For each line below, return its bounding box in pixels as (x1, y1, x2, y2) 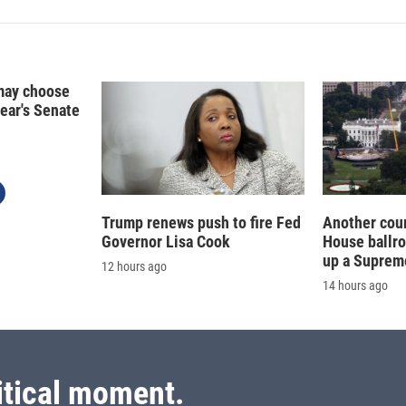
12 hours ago (101, 259, 167, 275)
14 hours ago (323, 278, 388, 294)
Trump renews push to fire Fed (101, 213, 301, 233)
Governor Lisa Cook (101, 232, 230, 252)
